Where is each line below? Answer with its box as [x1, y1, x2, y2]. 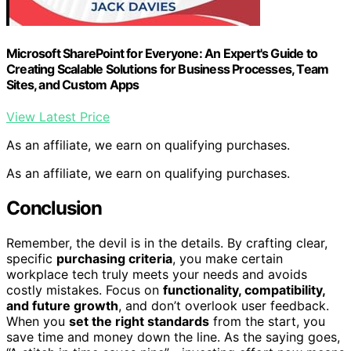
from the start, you [209, 313, 325, 329]
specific [6, 250, 56, 266]
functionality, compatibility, [163, 281, 325, 298]
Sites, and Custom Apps [6, 76, 139, 92]
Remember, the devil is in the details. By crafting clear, [6, 234, 327, 251]
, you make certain [172, 250, 283, 266]
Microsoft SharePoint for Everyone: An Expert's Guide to [6, 45, 318, 61]
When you [6, 313, 69, 329]
